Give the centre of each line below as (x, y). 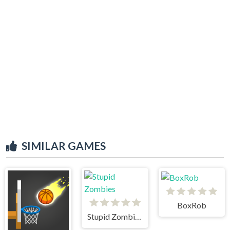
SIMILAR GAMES (64, 145)
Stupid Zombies (138, 216)
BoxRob (191, 205)
